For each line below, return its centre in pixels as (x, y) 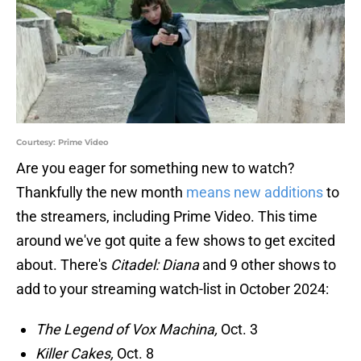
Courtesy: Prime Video (62, 143)
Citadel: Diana (155, 265)
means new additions (255, 193)
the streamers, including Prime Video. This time (167, 217)
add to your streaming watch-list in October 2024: (172, 289)
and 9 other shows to (268, 265)
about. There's (63, 265)
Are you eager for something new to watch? (156, 168)
